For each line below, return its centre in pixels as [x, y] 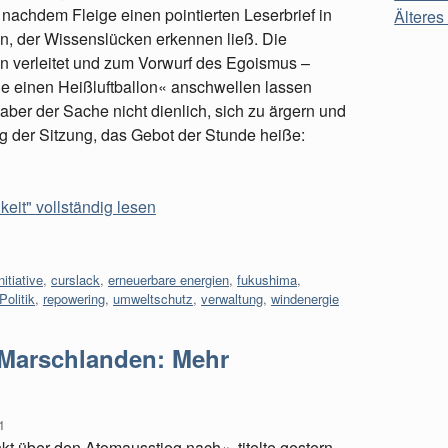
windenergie [305, 298]
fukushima [267, 279]
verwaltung [232, 298]
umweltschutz [153, 298]
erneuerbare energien [168, 279]
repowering [74, 298]
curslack [75, 279]
